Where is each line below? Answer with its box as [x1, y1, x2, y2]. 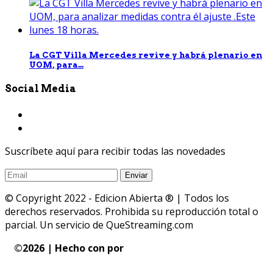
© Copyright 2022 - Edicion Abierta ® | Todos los [5, 191, 229, 205]
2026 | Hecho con [22, 241, 107, 255]
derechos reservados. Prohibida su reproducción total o [5, 204, 258, 218]
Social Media [5, 83, 76, 95]
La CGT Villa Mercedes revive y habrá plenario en [29, 50, 262, 60]
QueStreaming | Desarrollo [126, 241, 260, 255]
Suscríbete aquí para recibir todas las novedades [5, 144, 225, 158]
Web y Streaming [94, 254, 179, 268]
